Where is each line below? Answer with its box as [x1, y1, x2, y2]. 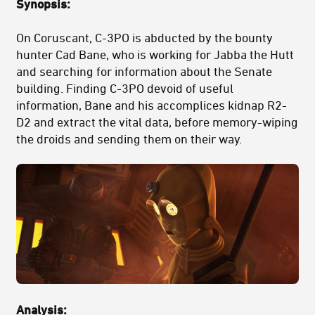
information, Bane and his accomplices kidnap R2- [16, 97, 287, 112]
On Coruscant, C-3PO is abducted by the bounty [16, 30, 273, 44]
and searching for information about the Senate [16, 63, 272, 78]
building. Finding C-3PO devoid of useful [16, 80, 233, 95]
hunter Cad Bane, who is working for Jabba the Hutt [16, 46, 294, 61]
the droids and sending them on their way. [16, 131, 242, 146]
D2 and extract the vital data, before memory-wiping [16, 114, 298, 129]
